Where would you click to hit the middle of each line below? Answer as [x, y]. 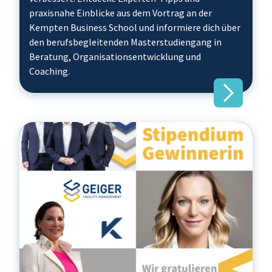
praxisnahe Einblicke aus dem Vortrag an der [121, 13]
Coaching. [49, 71]
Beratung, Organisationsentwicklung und [115, 56]
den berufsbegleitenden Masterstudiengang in [125, 42]
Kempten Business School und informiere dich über [135, 27]
